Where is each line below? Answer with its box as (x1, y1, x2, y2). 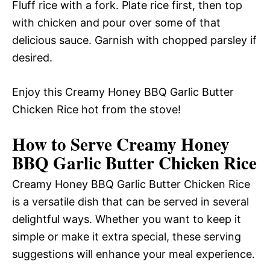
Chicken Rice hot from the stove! (12, 103, 181, 116)
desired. (12, 51, 52, 64)
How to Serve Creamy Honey (12, 131, 230, 157)
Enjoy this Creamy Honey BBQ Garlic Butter (12, 86, 234, 98)
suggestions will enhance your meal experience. (12, 248, 255, 260)
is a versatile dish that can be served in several (12, 195, 249, 208)
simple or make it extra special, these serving (12, 230, 241, 243)
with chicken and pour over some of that (12, 16, 221, 29)
